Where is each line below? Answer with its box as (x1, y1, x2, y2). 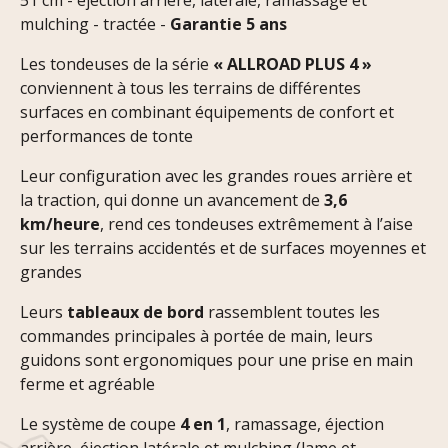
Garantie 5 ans (170, 13, 287, 36)
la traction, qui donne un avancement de (20, 189, 324, 212)
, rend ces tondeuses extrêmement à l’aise (100, 213, 413, 236)
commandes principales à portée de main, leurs (20, 325, 373, 348)
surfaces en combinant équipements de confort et (20, 101, 394, 124)
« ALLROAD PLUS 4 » (213, 53, 372, 76)
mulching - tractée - (20, 13, 170, 36)
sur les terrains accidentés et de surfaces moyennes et (20, 237, 426, 260)
